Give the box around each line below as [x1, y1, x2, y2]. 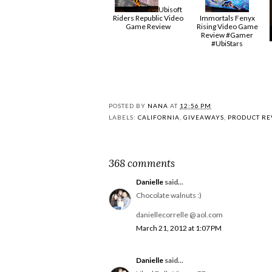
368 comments [109, 156, 175, 170]
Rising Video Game [196, 21, 258, 31]
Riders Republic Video [113, 13, 183, 22]
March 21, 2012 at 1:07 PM [136, 223, 222, 233]
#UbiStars [211, 38, 243, 48]
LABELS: [109, 113, 138, 121]
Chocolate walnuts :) [136, 190, 202, 200]
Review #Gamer [201, 30, 253, 39]
